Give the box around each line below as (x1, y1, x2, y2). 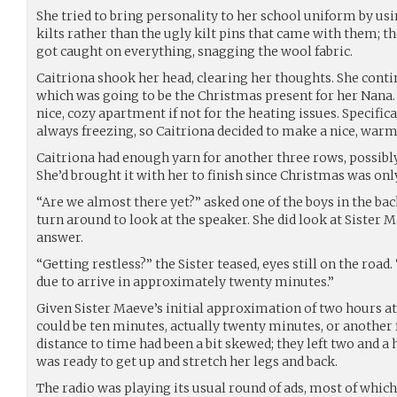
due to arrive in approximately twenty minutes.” (36, 273, 334, 290)
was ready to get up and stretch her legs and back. (36, 353, 338, 370)
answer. (36, 229, 83, 245)
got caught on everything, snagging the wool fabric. (36, 43, 353, 59)
